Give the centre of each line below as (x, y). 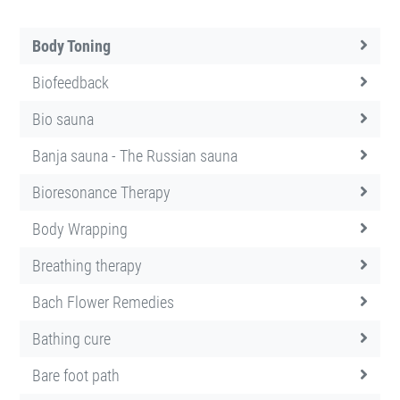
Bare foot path (76, 375)
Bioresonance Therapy (101, 192)
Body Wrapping (80, 229)
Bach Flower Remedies (103, 302)
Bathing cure (71, 338)
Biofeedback (71, 82)
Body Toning (71, 46)
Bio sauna (63, 119)
